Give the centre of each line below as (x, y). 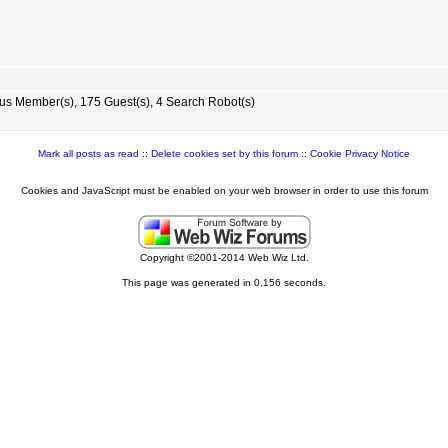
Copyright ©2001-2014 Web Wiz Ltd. (224, 257)
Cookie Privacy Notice (360, 153)
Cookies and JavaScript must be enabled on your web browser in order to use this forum (224, 190)
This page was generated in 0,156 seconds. (224, 282)
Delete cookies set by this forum (224, 153)
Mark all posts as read (88, 153)
